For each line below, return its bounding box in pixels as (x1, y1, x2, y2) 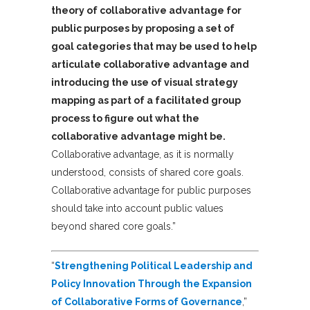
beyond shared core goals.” (51, 221, 176, 232)
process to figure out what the (51, 113, 199, 125)
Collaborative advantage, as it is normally (51, 149, 234, 161)
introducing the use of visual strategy (51, 77, 238, 89)
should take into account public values (51, 203, 224, 215)
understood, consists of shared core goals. (51, 167, 244, 179)
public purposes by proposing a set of (51, 23, 235, 35)
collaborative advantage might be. (51, 131, 226, 143)
